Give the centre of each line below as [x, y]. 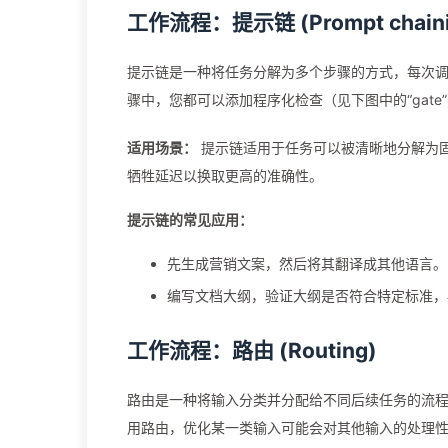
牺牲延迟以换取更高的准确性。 [225, 175]
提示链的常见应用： [190, 219]
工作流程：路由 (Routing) [252, 350]
